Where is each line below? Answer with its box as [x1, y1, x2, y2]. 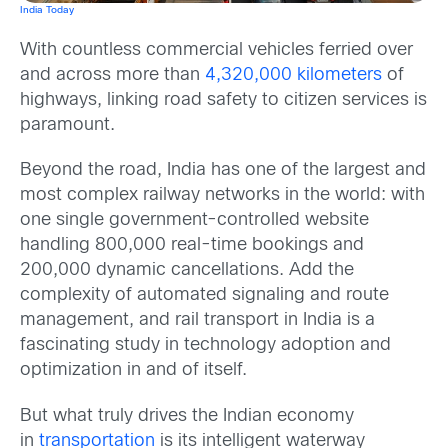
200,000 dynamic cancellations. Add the [20, 262, 354, 280]
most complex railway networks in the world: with [20, 187, 425, 205]
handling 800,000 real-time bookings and [20, 237, 364, 255]
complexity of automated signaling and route [20, 287, 389, 305]
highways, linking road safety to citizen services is [20, 92, 427, 109]
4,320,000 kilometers [205, 67, 387, 84]
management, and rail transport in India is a [20, 312, 375, 330]
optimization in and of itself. [20, 362, 252, 380]
